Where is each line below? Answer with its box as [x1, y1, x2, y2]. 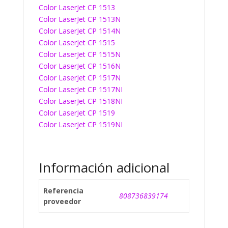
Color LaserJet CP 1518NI [38, 96, 123, 106]
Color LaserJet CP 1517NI [38, 84, 123, 94]
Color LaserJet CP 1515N [38, 49, 121, 59]
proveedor [43, 196, 81, 206]
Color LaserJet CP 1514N [38, 26, 121, 36]
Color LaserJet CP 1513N [38, 14, 121, 24]
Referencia [43, 186, 83, 195]
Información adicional [38, 158, 169, 177]
